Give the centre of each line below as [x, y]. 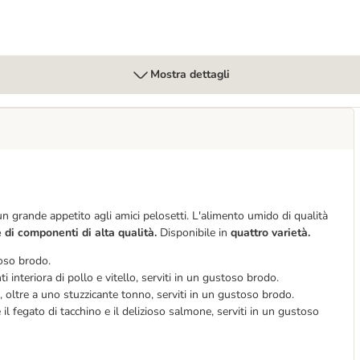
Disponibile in [194, 233]
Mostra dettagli [190, 74]
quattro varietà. [269, 233]
